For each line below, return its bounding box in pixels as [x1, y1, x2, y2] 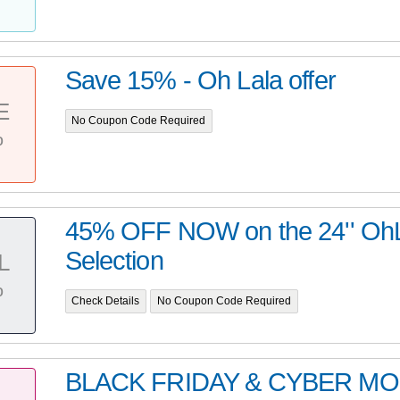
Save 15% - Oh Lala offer [64, 66, 336, 96]
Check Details [71, 296, 140, 307]
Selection [64, 246, 163, 276]
